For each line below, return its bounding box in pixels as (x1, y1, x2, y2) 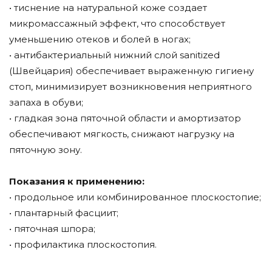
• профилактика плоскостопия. (9, 239, 157, 251)
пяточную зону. (9, 144, 82, 156)
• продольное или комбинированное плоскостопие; (9, 191, 261, 203)
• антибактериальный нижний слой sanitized (9, 49, 220, 61)
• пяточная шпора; (9, 223, 95, 235)
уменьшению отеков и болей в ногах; (9, 33, 191, 46)
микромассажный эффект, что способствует (9, 18, 225, 30)
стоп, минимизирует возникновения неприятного (9, 81, 252, 93)
